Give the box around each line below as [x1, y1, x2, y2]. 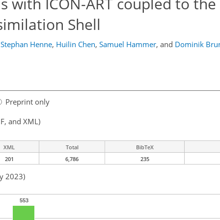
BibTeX [136, 143, 154, 151]
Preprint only [5, 97, 50, 107]
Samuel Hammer [99, 39, 156, 49]
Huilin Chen [55, 39, 95, 49]
